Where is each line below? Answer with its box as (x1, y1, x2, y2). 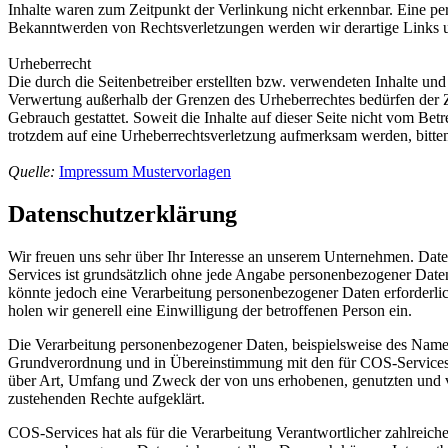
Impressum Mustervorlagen (59, 162, 231, 180)
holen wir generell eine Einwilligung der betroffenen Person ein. (8, 301, 412, 319)
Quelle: (8, 162, 59, 180)
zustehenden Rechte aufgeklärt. (8, 389, 205, 407)
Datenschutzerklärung (8, 200, 237, 227)
